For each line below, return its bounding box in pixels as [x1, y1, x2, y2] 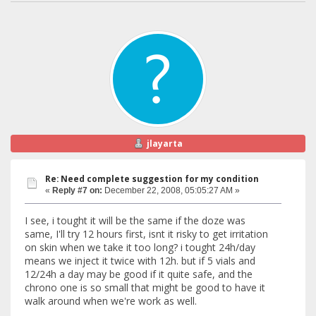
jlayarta [147, 137, 183, 150]
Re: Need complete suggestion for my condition [45, 174, 259, 185]
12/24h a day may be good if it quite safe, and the [25, 267, 253, 281]
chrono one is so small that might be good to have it [25, 280, 265, 294]
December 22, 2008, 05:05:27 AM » [102, 186, 240, 196]
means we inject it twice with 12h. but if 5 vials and [25, 253, 255, 267]
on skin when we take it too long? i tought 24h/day [25, 240, 255, 254]
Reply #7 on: [52, 186, 102, 196]
